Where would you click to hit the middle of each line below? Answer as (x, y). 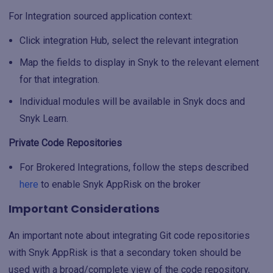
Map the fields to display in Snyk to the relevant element (139, 62)
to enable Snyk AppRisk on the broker (119, 184)
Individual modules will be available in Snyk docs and (132, 101)
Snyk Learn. (44, 119)
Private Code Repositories (65, 143)
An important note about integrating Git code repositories (129, 236)
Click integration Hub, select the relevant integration (129, 41)
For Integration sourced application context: (101, 16)
